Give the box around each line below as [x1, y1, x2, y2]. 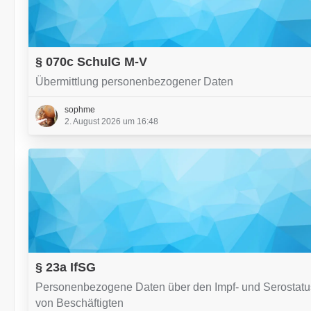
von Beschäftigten [35, 297, 124, 309]
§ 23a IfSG [35, 260, 96, 274]
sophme [65, 105, 95, 115]
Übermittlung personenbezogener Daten [35, 76, 233, 87]
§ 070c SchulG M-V [35, 55, 147, 69]
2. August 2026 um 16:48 [65, 117, 158, 126]
